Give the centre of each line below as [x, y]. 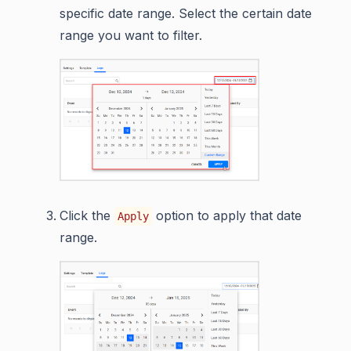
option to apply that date [227, 215]
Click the [87, 215]
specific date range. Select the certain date [186, 14]
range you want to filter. [131, 36]
